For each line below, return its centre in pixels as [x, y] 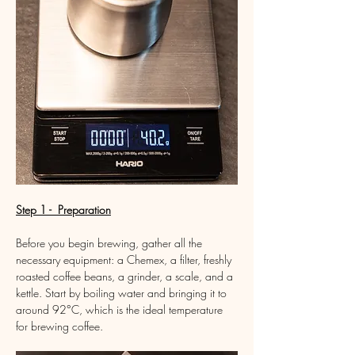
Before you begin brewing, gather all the [111, 242]
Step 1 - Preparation [63, 209]
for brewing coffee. [59, 326]
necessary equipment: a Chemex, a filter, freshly [125, 259]
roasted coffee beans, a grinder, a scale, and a [126, 276]
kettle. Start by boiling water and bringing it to [123, 292]
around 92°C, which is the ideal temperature [121, 309]
